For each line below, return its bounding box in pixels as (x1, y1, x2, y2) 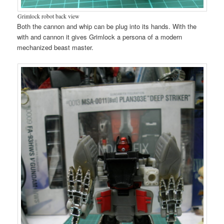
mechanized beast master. (17, 42, 94, 52)
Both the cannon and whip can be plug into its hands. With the (17, 21, 197, 31)
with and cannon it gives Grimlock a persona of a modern (17, 32, 182, 42)
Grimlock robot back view (17, 12, 79, 20)
